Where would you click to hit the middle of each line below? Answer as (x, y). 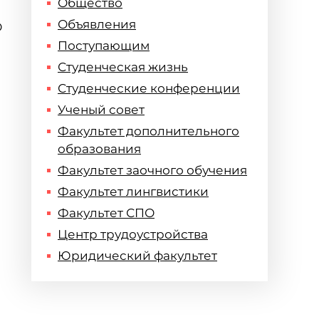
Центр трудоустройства (133, 234)
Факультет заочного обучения (152, 170)
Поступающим (104, 46)
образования (99, 149)
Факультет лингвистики (133, 192)
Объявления (97, 24)
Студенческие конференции (149, 88)
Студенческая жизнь (123, 67)
